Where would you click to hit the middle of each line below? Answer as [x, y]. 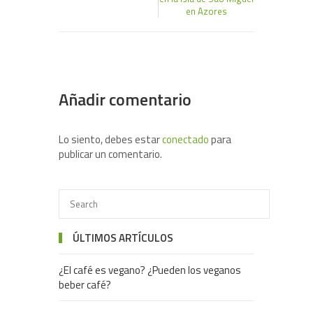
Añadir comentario [125, 100]
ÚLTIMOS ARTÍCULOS [123, 238]
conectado [185, 140]
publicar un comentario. [110, 154]
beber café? [85, 285]
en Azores [206, 12]
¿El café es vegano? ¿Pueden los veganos [150, 270]
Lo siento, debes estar [110, 140]
